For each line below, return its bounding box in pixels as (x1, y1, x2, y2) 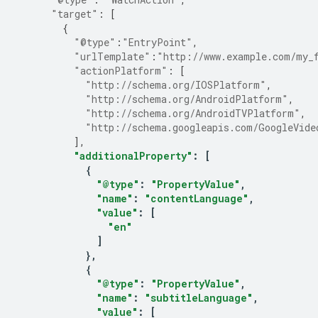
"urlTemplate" (74, 50, 150, 63)
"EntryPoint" (122, 35, 192, 49)
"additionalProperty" (74, 149, 192, 163)
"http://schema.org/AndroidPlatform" (85, 92, 288, 106)
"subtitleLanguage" (145, 291, 253, 305)
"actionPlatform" (74, 64, 168, 77)
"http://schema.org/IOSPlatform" (85, 78, 266, 92)
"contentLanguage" (145, 192, 248, 205)
